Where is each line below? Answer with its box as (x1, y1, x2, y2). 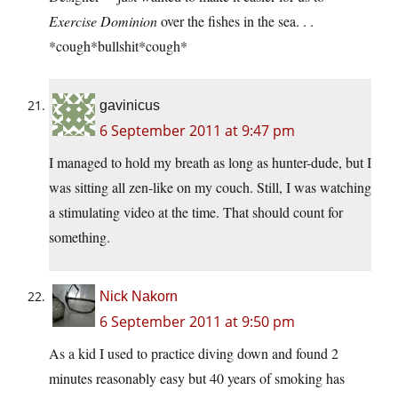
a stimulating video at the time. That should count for (49, 203, 343, 222)
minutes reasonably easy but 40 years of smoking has (49, 369, 345, 388)
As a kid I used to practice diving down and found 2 (49, 344, 338, 363)
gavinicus (99, 98, 160, 114)
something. (49, 227, 110, 247)
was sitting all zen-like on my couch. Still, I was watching (49, 178, 371, 197)
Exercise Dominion (49, 12, 157, 31)
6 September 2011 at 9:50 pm (99, 312, 295, 332)
